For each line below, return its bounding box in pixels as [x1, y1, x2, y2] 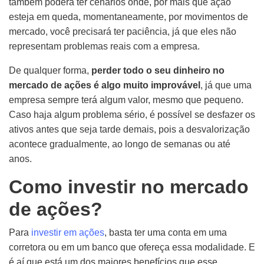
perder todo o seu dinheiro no [91, 65, 225, 75]
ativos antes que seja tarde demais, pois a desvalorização [9, 124, 250, 134]
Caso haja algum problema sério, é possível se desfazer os [9, 110, 255, 120]
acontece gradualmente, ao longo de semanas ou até [9, 139, 230, 149]
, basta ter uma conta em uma [104, 227, 227, 237]
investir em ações [31, 227, 104, 237]
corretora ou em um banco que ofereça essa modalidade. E [9, 242, 255, 252]
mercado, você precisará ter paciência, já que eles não [9, 27, 236, 37]
